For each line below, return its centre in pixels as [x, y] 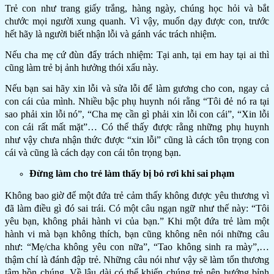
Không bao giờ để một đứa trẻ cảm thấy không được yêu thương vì [137, 195]
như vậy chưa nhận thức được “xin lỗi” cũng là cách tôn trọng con [137, 139]
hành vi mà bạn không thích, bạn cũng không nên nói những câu [137, 234]
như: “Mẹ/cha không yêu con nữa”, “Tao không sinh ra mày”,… [137, 246]
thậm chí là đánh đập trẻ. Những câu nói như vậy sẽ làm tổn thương [137, 259]
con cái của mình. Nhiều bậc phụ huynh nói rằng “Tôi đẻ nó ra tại [137, 101]
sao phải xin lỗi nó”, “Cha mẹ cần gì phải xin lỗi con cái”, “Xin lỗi [137, 114]
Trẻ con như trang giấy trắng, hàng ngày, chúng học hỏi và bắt [137, 8]
